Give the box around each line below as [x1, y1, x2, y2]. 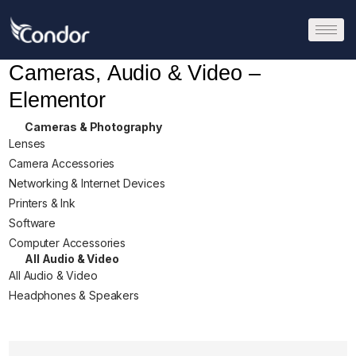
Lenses [9, 137, 46, 151]
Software [9, 216, 56, 230]
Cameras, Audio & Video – [9, 61, 261, 86]
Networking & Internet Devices [9, 176, 165, 191]
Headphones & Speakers [9, 288, 139, 303]
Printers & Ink [9, 196, 75, 211]
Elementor [9, 88, 106, 113]
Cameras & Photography [25, 120, 162, 134]
